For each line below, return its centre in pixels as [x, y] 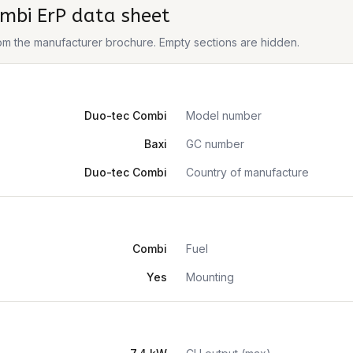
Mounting [210, 277]
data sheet [118, 16]
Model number [224, 115]
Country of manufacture [247, 172]
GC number [215, 144]
